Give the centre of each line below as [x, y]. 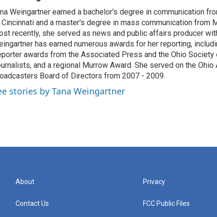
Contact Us [32, 203]
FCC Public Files [167, 203]
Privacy [154, 182]
